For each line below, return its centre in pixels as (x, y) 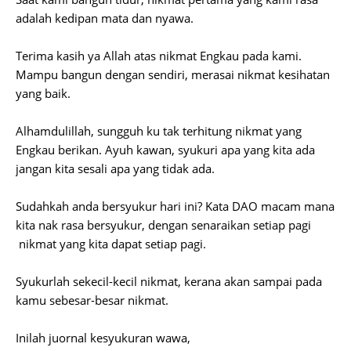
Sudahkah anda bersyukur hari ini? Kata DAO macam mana (175, 206)
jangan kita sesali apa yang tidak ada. (115, 168)
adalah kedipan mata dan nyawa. (106, 18)
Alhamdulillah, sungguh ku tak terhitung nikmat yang (159, 130)
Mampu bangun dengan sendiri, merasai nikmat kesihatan (173, 74)
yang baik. (43, 93)
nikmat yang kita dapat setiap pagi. (111, 243)
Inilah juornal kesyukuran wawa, (103, 337)
